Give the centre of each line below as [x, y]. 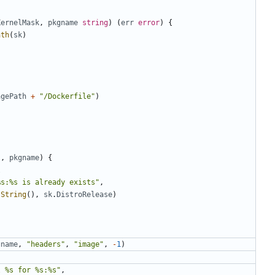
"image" [89, 244]
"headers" [46, 244]
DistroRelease [84, 194]
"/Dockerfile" [67, 96]
